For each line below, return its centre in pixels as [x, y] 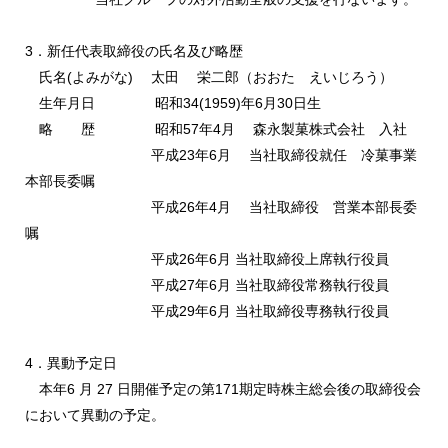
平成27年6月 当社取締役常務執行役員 [207, 285]
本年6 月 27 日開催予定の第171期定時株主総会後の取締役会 [223, 389]
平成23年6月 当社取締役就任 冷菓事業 [221, 155]
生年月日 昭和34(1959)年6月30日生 [173, 103]
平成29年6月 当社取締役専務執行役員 [207, 311]
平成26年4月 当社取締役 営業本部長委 [221, 207]
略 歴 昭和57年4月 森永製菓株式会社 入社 [216, 129]
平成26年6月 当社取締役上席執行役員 [207, 259]
